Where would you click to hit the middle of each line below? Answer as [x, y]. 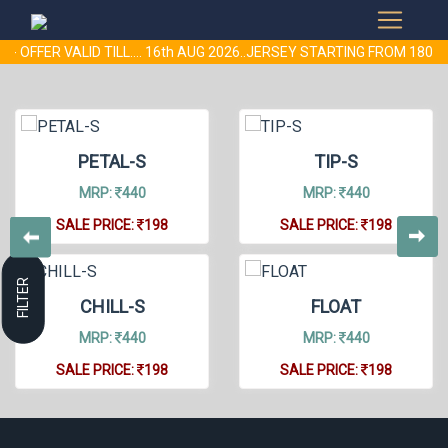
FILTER [22, 297]
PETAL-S [112, 161]
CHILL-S [112, 306]
